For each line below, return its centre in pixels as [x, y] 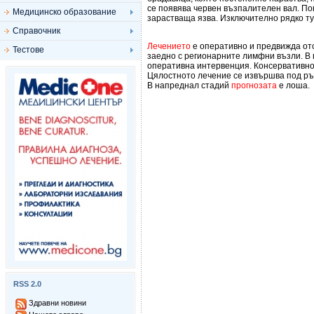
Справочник [36, 31]
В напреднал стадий [189, 86]
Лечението [169, 46]
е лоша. [293, 86]
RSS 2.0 [27, 284]
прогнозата [254, 86]
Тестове [28, 50]
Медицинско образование [64, 12]
